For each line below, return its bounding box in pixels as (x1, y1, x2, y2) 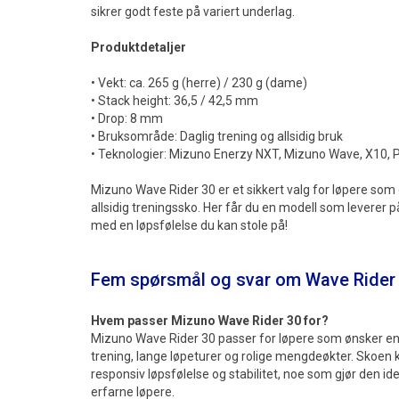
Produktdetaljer (91, 39, 186, 54)
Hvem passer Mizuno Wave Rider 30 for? (91, 313, 329, 328)
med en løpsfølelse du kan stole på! (91, 217, 288, 232)
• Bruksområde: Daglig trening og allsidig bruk (91, 128, 343, 143)
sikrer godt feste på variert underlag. (91, 4, 295, 19)
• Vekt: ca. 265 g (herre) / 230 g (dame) (91, 75, 307, 90)
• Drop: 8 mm (91, 110, 163, 126)
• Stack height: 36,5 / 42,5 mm (91, 93, 258, 108)
